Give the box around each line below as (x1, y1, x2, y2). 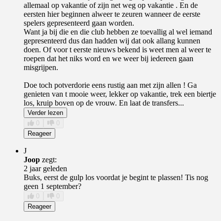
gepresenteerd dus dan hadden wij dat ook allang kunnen (24, 36, 200, 45)
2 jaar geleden (24, 164, 67, 173)
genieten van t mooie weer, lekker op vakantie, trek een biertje (24, 89, 216, 98)
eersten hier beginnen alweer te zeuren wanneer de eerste (24, 9, 200, 18)
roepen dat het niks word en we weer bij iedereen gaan (24, 54, 193, 63)
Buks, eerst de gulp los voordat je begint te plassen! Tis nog (24, 173, 208, 182)
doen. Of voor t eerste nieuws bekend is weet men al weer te (24, 45, 211, 54)
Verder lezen (28, 109, 63, 116)
